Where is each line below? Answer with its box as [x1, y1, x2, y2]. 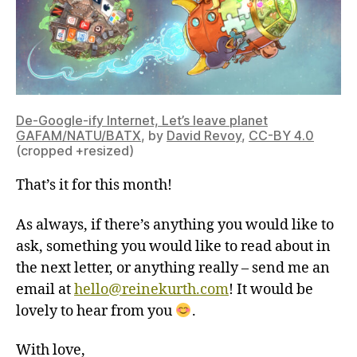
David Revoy [167, 127, 241, 144]
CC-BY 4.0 [249, 127, 314, 144]
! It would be [229, 280, 313, 299]
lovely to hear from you [16, 301, 175, 320]
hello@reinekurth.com [74, 280, 229, 299]
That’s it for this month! [16, 176, 172, 195]
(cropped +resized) [16, 143, 134, 159]
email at [16, 280, 74, 299]
